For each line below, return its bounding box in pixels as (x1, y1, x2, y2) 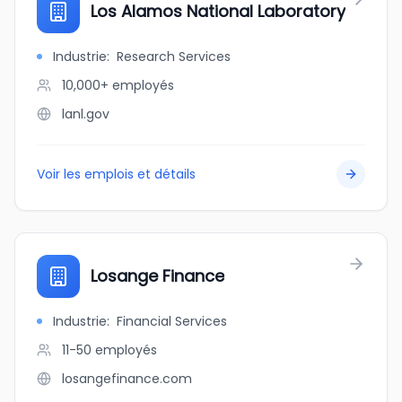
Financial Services (117, 312, 227, 330)
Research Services (117, 48, 231, 66)
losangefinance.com (62, 370, 192, 388)
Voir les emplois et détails (37, 165, 196, 183)
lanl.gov (62, 105, 109, 123)
